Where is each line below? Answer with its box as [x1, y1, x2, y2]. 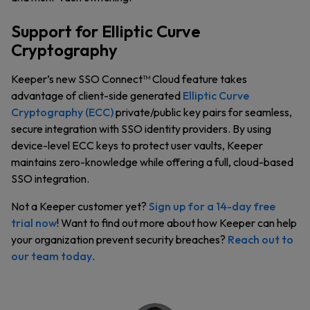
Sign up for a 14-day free [149, 199, 275, 213]
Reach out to [228, 232, 293, 246]
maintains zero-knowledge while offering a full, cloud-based [11, 155, 293, 169]
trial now [11, 216, 57, 230]
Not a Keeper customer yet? [11, 199, 149, 213]
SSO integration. [11, 172, 89, 185]
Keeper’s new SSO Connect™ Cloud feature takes [11, 72, 247, 86]
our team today [11, 249, 92, 263]
